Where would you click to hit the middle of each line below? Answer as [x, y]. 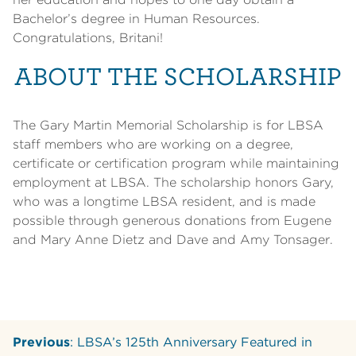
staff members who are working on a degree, [153, 144]
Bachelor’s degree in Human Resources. [136, 18]
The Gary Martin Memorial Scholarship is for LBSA [168, 125]
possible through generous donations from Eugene [172, 220]
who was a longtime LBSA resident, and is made [164, 201]
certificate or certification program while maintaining [176, 163]
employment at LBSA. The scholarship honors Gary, [173, 182]
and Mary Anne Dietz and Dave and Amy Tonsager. [173, 239]
